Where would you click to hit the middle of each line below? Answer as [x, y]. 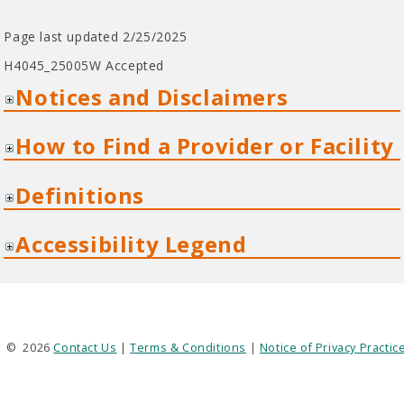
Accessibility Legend [131, 244]
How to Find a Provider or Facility [205, 146]
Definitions [80, 195]
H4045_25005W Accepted [84, 65]
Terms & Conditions [188, 347]
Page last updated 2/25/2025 [96, 36]
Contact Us [85, 347]
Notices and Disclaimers [152, 96]
